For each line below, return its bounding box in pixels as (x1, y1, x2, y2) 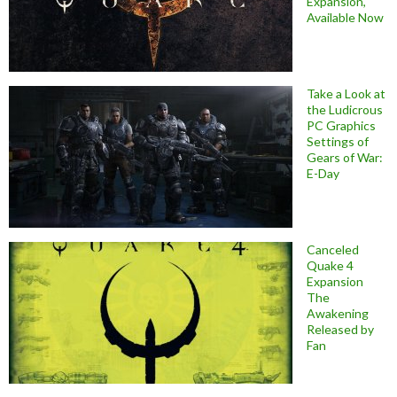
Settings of (307, 134, 369, 150)
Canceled (307, 242, 359, 258)
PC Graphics (307, 118, 376, 134)
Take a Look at (307, 86, 385, 102)
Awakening (307, 306, 369, 322)
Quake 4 (307, 258, 354, 274)
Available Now (307, 10, 384, 26)
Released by (307, 322, 374, 338)
